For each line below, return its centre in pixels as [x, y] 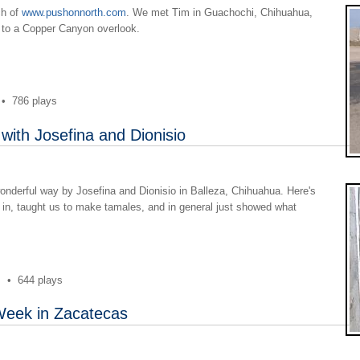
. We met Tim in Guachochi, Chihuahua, [219, 12]
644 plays [40, 280]
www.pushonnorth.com [74, 12]
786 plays [34, 101]
